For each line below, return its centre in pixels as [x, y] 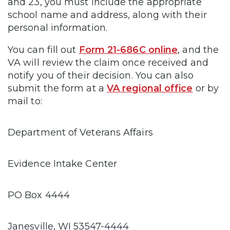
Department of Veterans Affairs [80, 132]
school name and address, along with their [107, 15]
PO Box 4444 [39, 195]
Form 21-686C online [128, 50]
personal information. [59, 27]
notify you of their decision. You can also [101, 75]
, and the [198, 50]
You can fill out [43, 50]
